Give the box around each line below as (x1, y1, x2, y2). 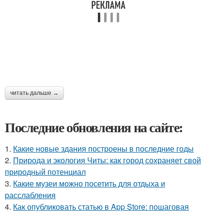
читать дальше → (10, 90, 59, 96)
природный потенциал (5, 166, 86, 177)
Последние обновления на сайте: (5, 117, 183, 137)
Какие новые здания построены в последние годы (13, 143, 194, 154)
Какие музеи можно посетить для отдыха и (13, 178, 165, 189)
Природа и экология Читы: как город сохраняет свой (13, 155, 201, 166)
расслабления (5, 189, 56, 201)
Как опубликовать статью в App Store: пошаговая (13, 201, 189, 212)
